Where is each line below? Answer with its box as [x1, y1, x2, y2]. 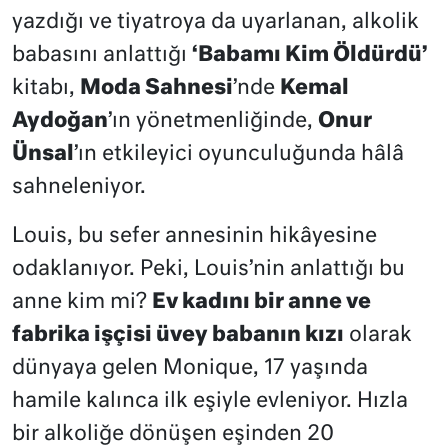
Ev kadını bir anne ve [152, 291, 371, 313]
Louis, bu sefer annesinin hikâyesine [12, 225, 377, 247]
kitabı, [12, 77, 80, 99]
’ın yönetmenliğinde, [108, 110, 318, 132]
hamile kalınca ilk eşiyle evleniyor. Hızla [12, 390, 408, 412]
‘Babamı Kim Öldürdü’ [192, 44, 428, 66]
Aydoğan [12, 110, 108, 132]
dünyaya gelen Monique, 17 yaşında [12, 357, 368, 379]
